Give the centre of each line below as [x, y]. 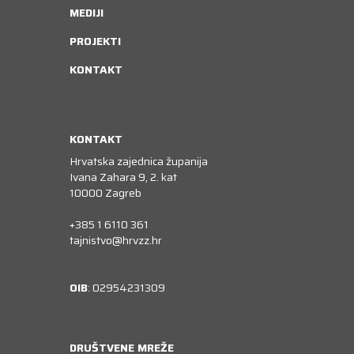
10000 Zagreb [105, 192]
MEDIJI [87, 12]
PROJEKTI [95, 41]
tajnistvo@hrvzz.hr [116, 240]
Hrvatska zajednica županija [139, 161]
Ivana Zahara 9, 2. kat [123, 177]
